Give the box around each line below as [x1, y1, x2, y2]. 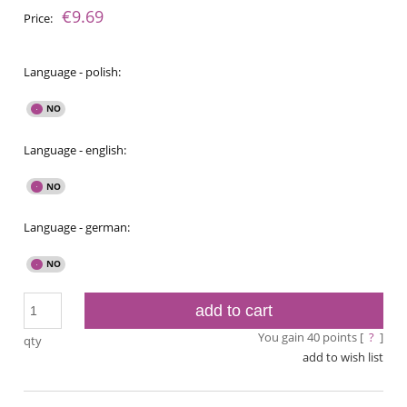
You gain [257, 329, 307, 346]
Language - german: [24, 219, 130, 236]
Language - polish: [24, 64, 121, 81]
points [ [319, 329, 363, 346]
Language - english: [24, 141, 126, 158]
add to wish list [303, 349, 383, 366]
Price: [24, 10, 53, 27]
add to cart [195, 302, 273, 321]
